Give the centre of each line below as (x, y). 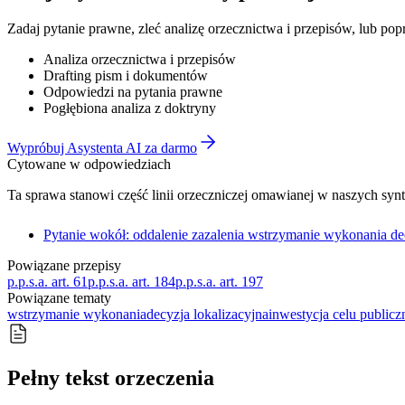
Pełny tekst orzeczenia (111, 377)
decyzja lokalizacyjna (207, 314)
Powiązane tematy (59, 297)
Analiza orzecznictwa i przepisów (140, 59)
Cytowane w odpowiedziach (89, 164)
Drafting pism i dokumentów (126, 75)
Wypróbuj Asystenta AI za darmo (102, 147)
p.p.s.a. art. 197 (219, 281)
